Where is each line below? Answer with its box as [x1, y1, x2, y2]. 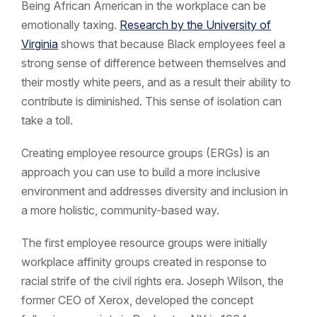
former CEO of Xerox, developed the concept [21, 292, 253, 307]
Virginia [21, 36, 58, 51]
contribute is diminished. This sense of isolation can [21, 93, 282, 108]
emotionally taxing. [21, 17, 120, 32]
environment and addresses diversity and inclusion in [21, 183, 288, 198]
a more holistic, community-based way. [21, 202, 219, 217]
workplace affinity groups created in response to [21, 254, 267, 269]
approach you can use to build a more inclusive [21, 164, 260, 179]
